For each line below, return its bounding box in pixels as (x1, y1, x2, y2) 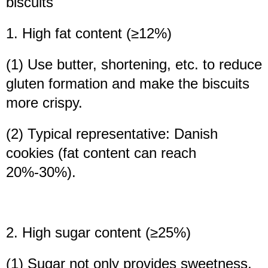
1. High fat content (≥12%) (6, 25, 172, 42)
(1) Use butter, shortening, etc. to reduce (6, 56, 262, 73)
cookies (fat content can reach (6, 145, 196, 162)
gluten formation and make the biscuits (6, 75, 249, 92)
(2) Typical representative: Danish (6, 126, 218, 142)
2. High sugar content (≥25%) (6, 224, 191, 241)
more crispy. (6, 95, 83, 111)
